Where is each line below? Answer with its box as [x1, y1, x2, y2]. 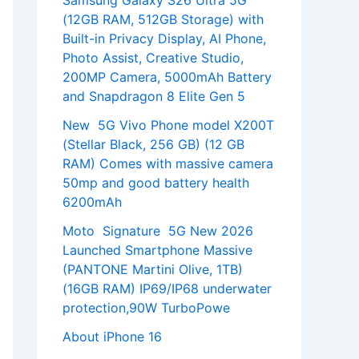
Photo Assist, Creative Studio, [63, 50, 244, 67]
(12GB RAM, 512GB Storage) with [63, 11, 264, 28]
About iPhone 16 [63, 329, 162, 345]
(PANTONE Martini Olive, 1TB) [63, 261, 243, 278]
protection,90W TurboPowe [63, 300, 230, 317]
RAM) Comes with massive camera [63, 155, 273, 172]
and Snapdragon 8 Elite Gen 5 [63, 88, 245, 105]
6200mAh [63, 194, 122, 211]
